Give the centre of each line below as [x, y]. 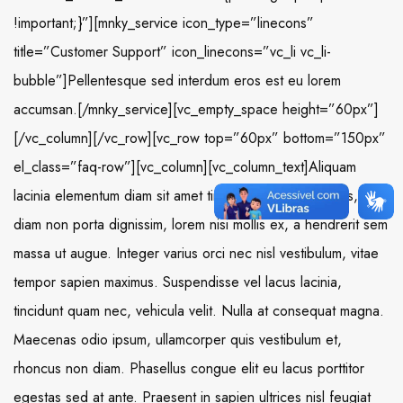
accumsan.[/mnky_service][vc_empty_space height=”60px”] [196, 110]
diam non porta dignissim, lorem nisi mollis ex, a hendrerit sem [201, 225]
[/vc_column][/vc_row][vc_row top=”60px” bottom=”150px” [200, 139]
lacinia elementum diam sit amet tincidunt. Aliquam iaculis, [186, 196]
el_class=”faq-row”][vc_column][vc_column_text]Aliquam [185, 167]
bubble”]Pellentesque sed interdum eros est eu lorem [177, 81]
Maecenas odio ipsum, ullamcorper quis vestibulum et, [178, 340]
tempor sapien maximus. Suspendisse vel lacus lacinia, [178, 282]
